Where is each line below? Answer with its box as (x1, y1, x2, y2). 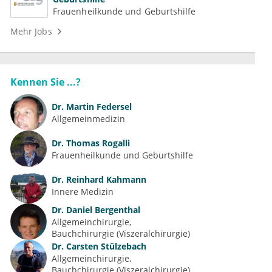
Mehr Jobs (10, 25, 52, 38)
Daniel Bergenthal (64, 204, 140, 216)
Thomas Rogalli (64, 137, 130, 149)
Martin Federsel (64, 100, 132, 112)
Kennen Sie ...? (10, 75, 81, 89)
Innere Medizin (52, 185, 114, 197)
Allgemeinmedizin (52, 112, 125, 124)
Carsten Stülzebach (64, 240, 146, 253)
